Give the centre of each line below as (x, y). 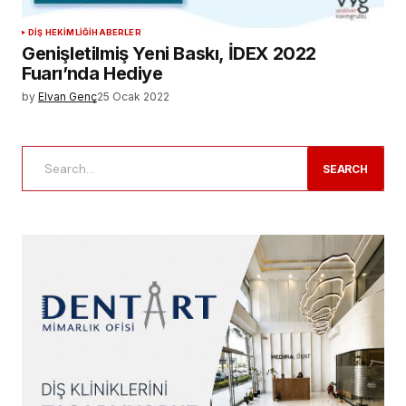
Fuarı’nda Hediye (92, 73)
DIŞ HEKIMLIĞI (60, 32)
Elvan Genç (68, 96)
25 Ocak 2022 (133, 96)
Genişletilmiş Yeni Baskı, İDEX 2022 (169, 53)
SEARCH (345, 169)
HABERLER (116, 32)
